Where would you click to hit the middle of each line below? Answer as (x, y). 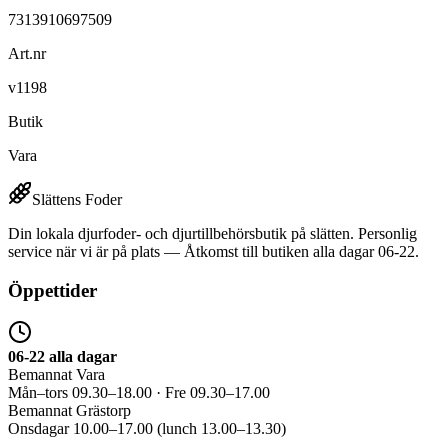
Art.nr (27, 53)
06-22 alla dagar (62, 357)
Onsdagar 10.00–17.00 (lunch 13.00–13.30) (147, 429)
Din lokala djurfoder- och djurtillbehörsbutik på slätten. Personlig (212, 233)
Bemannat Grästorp (69, 411)
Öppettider (52, 290)
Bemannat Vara (56, 375)
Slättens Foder (77, 199)
